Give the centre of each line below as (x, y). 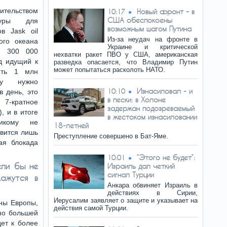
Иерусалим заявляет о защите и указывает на (126, 200)
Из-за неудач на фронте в (153, 39)
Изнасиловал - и (165, 91)
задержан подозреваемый (151, 108)
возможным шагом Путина (149, 29)
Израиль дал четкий (141, 166)
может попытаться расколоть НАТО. (109, 70)
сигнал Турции (131, 175)
